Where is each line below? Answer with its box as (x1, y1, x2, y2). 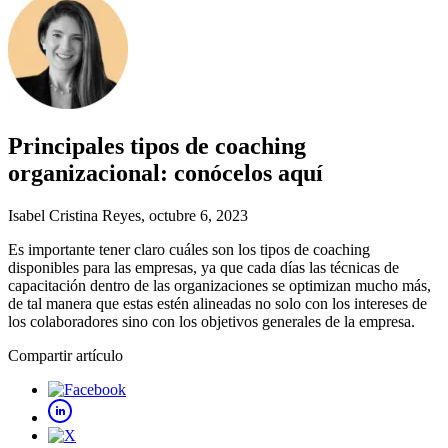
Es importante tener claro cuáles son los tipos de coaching (8, 240, 370, 258)
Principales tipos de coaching (8, 133, 306, 160)
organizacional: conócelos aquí (8, 160, 323, 187)
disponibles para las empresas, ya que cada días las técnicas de (8, 258, 399, 276)
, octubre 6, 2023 (141, 206, 248, 224)
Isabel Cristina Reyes (8, 206, 141, 224)
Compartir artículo (8, 346, 123, 364)
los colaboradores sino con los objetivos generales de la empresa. (8, 312, 415, 330)
